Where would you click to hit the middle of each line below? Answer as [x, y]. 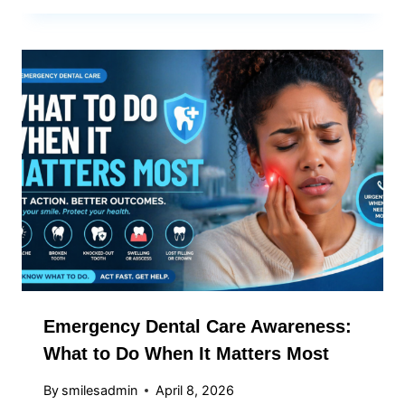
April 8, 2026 [195, 390]
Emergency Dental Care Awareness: [198, 326]
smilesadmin [100, 390]
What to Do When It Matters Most [186, 353]
